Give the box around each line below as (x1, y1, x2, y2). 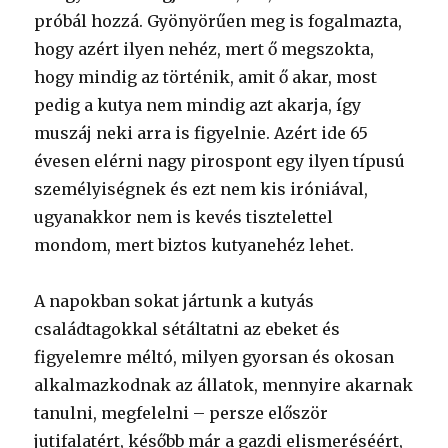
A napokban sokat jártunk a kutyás (34, 291, 315, 311)
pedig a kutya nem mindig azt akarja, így (34, 95, 362, 115)
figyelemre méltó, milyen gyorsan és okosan (34, 347, 395, 367)
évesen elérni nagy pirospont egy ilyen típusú (34, 151, 406, 171)
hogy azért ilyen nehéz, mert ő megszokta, (34, 39, 375, 59)
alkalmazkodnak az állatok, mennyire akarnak (34, 375, 414, 395)
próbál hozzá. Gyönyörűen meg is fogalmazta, (34, 11, 403, 31)
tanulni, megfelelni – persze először (34, 403, 329, 423)
